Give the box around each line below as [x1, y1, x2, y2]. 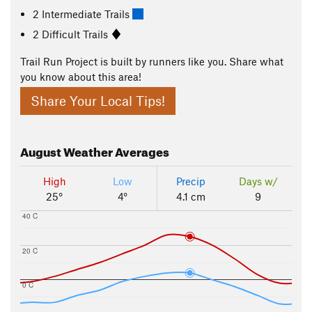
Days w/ [238, 175, 278, 188]
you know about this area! [20, 70, 141, 83]
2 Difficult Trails [33, 27, 111, 40]
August [20, 141, 61, 160]
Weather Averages [61, 141, 169, 160]
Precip [176, 175, 205, 188]
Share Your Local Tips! [31, 93, 165, 109]
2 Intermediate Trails [33, 7, 133, 20]
